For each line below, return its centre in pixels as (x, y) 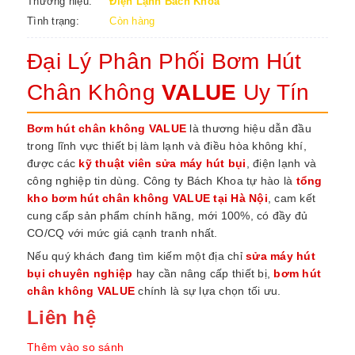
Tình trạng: (53, 21)
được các (53, 163)
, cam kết (291, 198)
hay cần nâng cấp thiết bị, (203, 273)
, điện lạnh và (281, 163)
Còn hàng (132, 21)
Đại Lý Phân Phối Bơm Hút (164, 61)
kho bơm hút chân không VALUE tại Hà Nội (147, 198)
